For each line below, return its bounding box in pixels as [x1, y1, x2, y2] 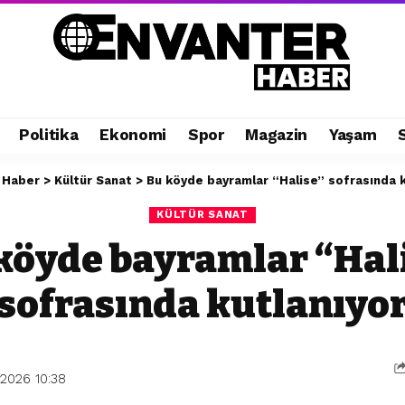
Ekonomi [99, 126, 166, 145]
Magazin [245, 126, 308, 145]
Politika [18, 126, 79, 145]
